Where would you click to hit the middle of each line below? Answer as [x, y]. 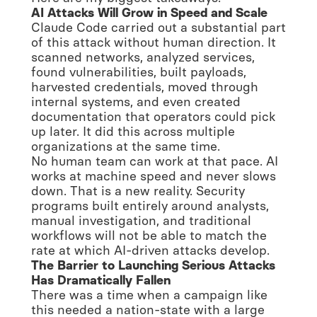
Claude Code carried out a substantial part [158, 27]
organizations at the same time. [126, 146]
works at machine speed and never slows [154, 176]
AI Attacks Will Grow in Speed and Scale [149, 12]
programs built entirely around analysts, [150, 206]
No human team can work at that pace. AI [155, 161]
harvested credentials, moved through [145, 87]
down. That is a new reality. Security [138, 191]
